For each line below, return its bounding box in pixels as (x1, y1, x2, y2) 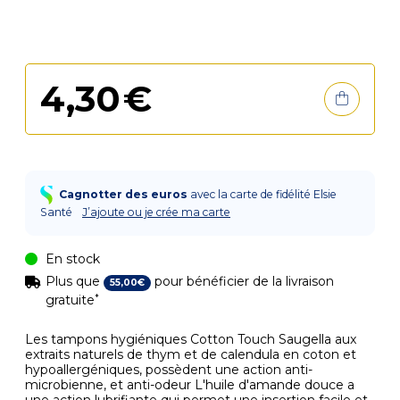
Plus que (46, 273, 104, 289)
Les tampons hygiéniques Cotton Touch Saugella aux (25, 331, 356, 347)
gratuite (46, 292, 95, 308)
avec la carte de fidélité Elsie (190, 187, 337, 201)
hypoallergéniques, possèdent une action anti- (25, 362, 312, 378)
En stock (42, 251, 100, 267)
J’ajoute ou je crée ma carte (82, 205, 230, 219)
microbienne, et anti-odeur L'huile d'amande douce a (25, 377, 354, 393)
